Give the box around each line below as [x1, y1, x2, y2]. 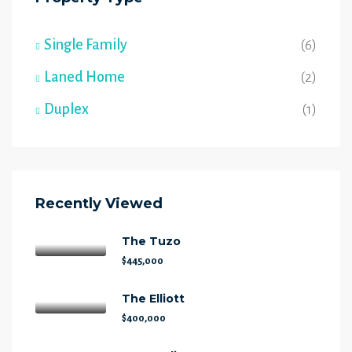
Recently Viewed [35, 195, 163, 212]
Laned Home [44, 69, 125, 85]
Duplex [44, 101, 89, 117]
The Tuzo [122, 234, 181, 248]
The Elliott [122, 291, 185, 306]
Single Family [44, 37, 127, 53]
